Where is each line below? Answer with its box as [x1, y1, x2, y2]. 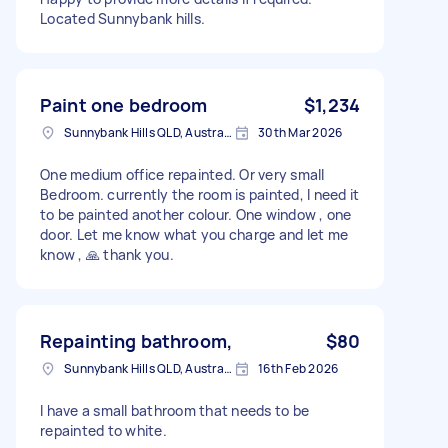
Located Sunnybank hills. [40, 8, 205, 28]
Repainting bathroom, [40, 328, 232, 353]
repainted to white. [40, 420, 167, 440]
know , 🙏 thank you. [40, 244, 174, 264]
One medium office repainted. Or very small [40, 164, 325, 184]
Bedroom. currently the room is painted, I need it [40, 184, 360, 204]
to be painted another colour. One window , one [40, 204, 352, 224]
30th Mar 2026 [258, 123, 343, 141]
